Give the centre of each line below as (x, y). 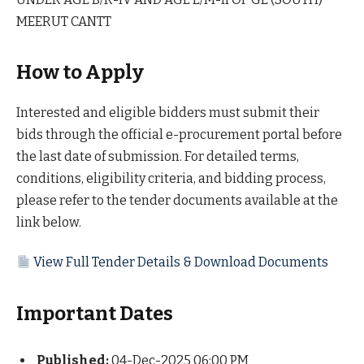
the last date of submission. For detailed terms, (158, 157)
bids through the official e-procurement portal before (179, 135)
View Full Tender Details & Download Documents (180, 262)
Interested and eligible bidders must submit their (168, 113)
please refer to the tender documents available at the (177, 201)
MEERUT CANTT (64, 21)
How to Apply (80, 73)
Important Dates (95, 313)
